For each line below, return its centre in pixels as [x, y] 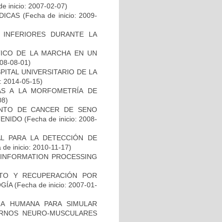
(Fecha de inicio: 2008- [60, 119]
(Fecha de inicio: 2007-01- [55, 185]
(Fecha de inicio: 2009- [59, 15]
